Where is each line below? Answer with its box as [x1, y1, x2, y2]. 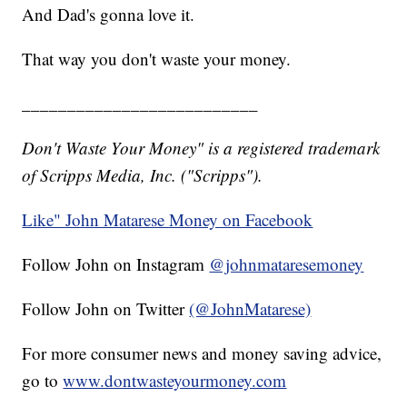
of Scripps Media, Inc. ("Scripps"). [22, 164, 263, 187]
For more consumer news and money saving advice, [22, 342, 382, 365]
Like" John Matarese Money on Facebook [22, 208, 313, 232]
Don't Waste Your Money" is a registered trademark [22, 136, 381, 160]
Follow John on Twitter [22, 297, 190, 321]
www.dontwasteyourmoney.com [63, 369, 287, 392]
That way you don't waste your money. [22, 47, 292, 71]
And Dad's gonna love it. [22, 3, 195, 26]
